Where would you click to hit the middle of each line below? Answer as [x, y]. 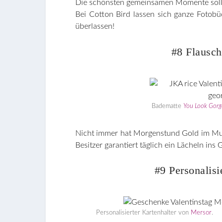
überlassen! [95, 27]
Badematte [168, 106]
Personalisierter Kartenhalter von [144, 213]
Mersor [201, 213]
